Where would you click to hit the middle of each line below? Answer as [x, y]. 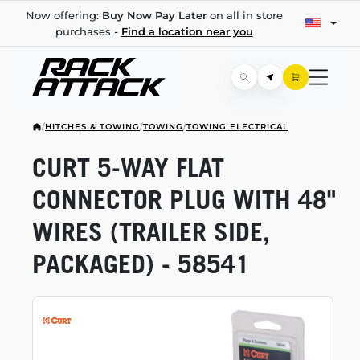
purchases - [88, 31]
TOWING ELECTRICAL [237, 127]
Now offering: [63, 15]
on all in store [244, 15]
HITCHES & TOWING [92, 127]
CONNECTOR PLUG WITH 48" [184, 199]
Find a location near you [187, 31]
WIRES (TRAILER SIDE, [151, 231]
